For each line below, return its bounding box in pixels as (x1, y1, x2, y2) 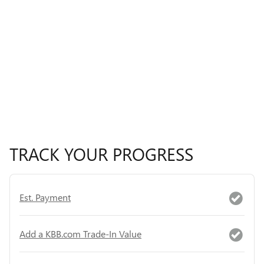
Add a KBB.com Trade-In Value (19, 227, 141, 240)
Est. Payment (19, 190, 71, 203)
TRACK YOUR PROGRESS (9, 142, 193, 166)
